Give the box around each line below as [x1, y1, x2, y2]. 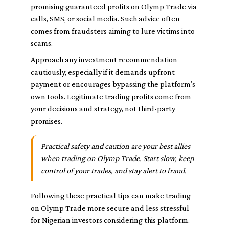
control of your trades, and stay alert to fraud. [41, 166, 187, 175]
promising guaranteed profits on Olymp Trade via [31, 2, 197, 11]
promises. [31, 117, 62, 125]
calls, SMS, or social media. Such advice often [31, 14, 180, 23]
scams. [31, 39, 53, 48]
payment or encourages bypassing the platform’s [31, 80, 195, 88]
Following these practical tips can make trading [31, 191, 191, 200]
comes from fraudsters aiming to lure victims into [31, 27, 195, 35]
